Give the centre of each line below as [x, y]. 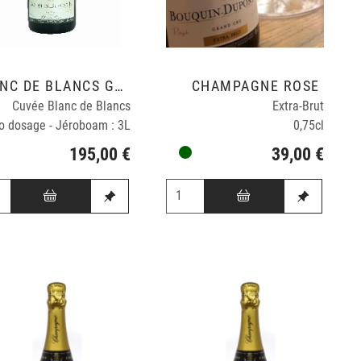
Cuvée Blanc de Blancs [72, 106]
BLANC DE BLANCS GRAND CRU [119, 86]
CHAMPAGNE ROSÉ [258, 86]
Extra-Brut [299, 106]
